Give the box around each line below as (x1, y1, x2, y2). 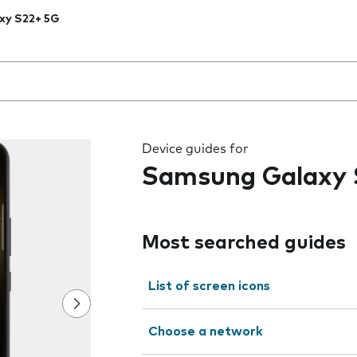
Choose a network (148, 325, 263, 338)
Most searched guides (142, 233, 346, 253)
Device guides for (142, 143, 249, 155)
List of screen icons (148, 280, 270, 292)
